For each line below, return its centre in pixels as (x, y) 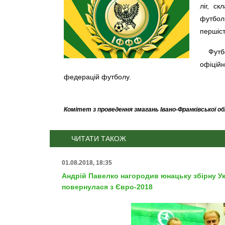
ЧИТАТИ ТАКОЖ (99, 139)
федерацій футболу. (97, 77)
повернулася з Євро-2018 (107, 187)
